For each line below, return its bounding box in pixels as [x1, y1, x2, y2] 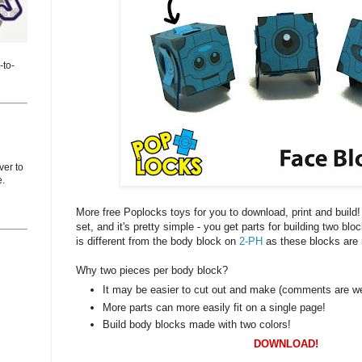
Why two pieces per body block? [76, 263, 234, 276]
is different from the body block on [76, 234, 239, 247]
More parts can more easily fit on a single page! [103, 301, 326, 314]
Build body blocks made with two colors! [103, 318, 291, 330]
